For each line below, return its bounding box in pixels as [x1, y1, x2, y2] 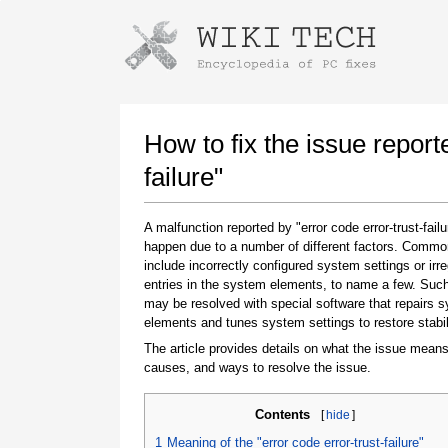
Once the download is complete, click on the [156, 322, 395, 336]
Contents [254, 407, 310, 422]
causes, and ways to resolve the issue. [144, 359, 371, 375]
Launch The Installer [197, 82, 353, 99]
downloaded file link [221, 340, 330, 354]
